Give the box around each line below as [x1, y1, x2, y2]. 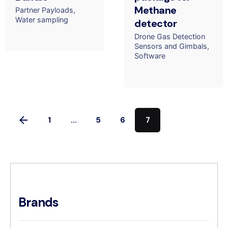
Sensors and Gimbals [134, 42, 207, 51]
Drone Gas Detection [134, 32, 205, 41]
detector [134, 17, 177, 31]
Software [134, 51, 165, 61]
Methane [134, 4, 177, 17]
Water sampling [15, 15, 68, 24]
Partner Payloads [15, 6, 73, 15]
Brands [18, 194, 59, 210]
